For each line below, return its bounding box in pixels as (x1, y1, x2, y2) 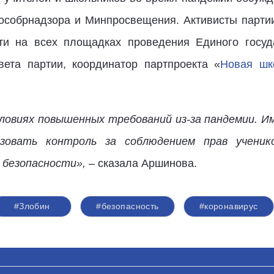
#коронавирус (199, 201, 258, 211)
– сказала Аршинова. (88, 157, 197, 169)
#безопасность (96, 201, 159, 211)
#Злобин (13, 201, 50, 211)
